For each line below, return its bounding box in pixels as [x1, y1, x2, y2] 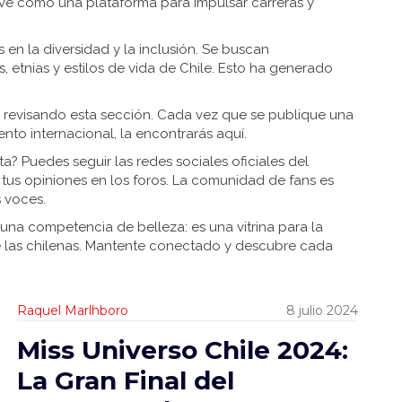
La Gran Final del [17, 365, 234, 396]
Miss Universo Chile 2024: [17, 335, 348, 365]
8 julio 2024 [286, 302, 358, 319]
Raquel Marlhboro [17, 302, 128, 319]
